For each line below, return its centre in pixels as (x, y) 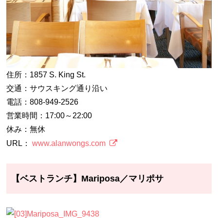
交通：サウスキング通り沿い (57, 88)
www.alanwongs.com (69, 143)
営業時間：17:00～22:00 (49, 115)
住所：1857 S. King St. (46, 74)
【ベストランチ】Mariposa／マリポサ (88, 179)
